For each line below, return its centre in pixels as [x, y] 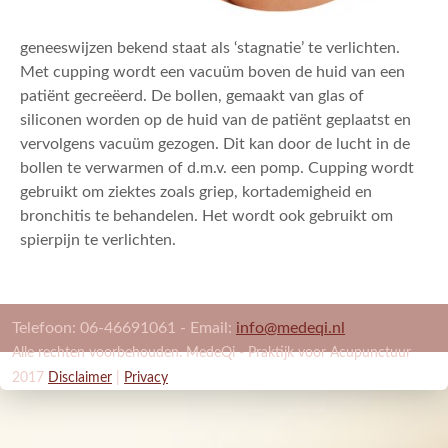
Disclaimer [80, 378]
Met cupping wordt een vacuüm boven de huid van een [212, 72]
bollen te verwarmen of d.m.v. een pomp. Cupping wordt [217, 168]
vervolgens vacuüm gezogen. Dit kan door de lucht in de [215, 144]
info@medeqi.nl [290, 328]
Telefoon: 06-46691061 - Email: [124, 328]
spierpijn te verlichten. [98, 240]
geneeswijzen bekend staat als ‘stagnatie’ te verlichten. [210, 48]
